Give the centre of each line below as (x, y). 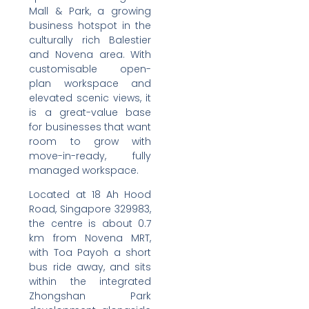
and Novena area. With (90, 54)
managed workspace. (84, 170)
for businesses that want (90, 127)
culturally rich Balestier (90, 40)
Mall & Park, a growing (90, 11)
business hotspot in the (90, 25)
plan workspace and (90, 83)
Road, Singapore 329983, (90, 209)
